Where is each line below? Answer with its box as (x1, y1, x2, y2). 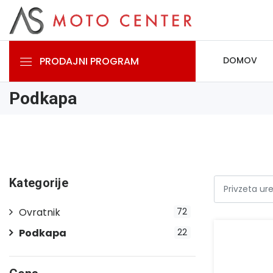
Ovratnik (19, 205, 60, 219)
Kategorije (9, 175, 68, 190)
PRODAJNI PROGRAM (40, 54, 139, 68)
